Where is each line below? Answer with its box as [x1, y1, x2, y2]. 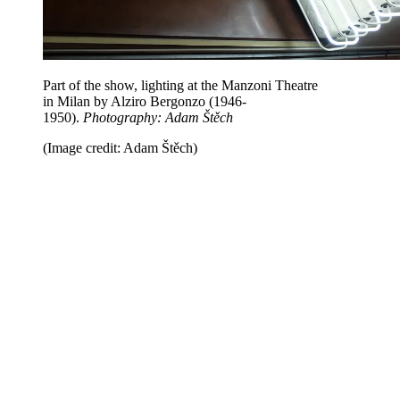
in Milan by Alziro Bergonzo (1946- [43, 94, 246, 110]
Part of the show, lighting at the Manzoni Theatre [43, 78, 318, 94]
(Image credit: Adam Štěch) [43, 140, 197, 156]
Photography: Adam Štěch [83, 110, 233, 126]
